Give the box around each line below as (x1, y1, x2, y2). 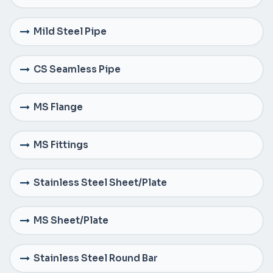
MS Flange (34, 101, 83, 113)
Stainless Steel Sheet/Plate (34, 177, 167, 189)
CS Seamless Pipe (34, 63, 121, 76)
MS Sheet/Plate (34, 214, 108, 227)
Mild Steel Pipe (34, 26, 107, 38)
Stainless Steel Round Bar (34, 252, 158, 264)
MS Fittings (34, 139, 88, 151)
